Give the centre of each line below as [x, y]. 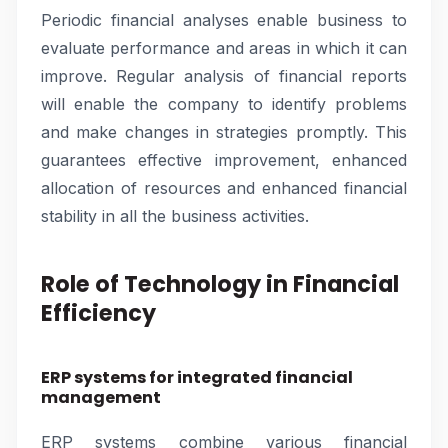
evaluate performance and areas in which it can [224, 48]
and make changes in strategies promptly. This [224, 132]
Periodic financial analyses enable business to [224, 20]
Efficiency [98, 313]
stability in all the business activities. [175, 216]
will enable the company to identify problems [224, 104]
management [101, 397]
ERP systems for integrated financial [197, 377]
